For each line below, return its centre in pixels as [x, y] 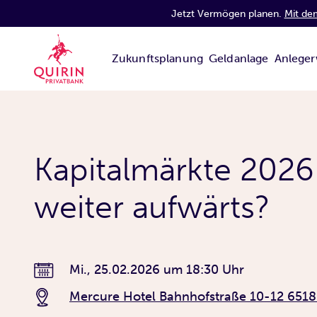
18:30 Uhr [215, 270]
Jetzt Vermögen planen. [227, 13]
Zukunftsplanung [157, 58]
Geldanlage [239, 58]
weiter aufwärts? [152, 207]
